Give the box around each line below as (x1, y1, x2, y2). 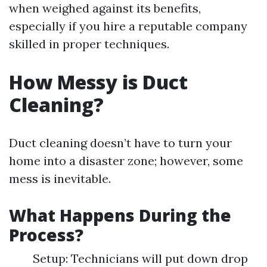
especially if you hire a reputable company (9, 18, 247, 33)
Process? (9, 223, 83, 246)
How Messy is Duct (9, 69, 188, 95)
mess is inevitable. (9, 171, 111, 186)
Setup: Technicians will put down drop (33, 251, 248, 266)
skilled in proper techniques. (9, 36, 169, 51)
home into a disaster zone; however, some (9, 153, 243, 168)
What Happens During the (9, 204, 231, 226)
